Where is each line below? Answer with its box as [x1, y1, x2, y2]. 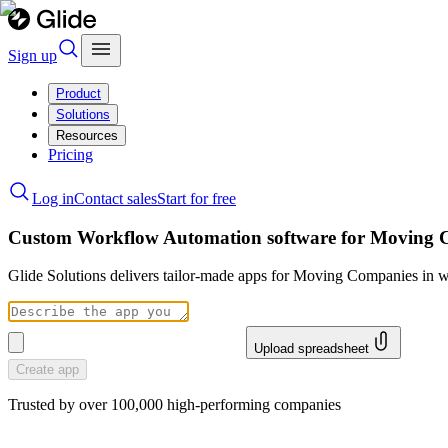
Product [56, 86, 101, 101]
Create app [16, 362, 79, 378]
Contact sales [74, 190, 157, 207]
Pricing [48, 146, 93, 163]
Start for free [157, 190, 236, 207]
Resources [56, 128, 118, 143]
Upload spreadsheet [254, 341, 369, 357]
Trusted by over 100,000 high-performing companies [8, 396, 341, 414]
